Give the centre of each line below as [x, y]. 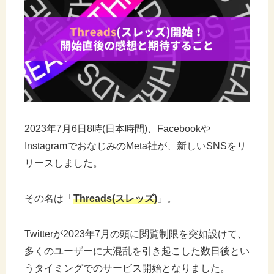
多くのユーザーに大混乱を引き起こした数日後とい [137, 251]
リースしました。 [64, 163]
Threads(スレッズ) [115, 198]
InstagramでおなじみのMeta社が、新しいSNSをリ [135, 146]
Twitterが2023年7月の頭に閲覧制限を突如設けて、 [136, 234]
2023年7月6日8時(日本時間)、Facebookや [117, 129]
